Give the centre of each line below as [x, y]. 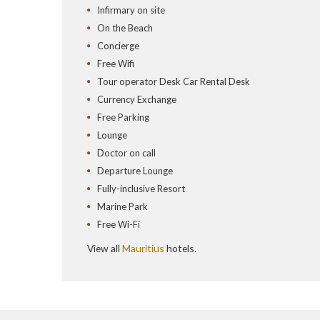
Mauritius [144, 249]
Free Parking [123, 117]
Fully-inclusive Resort [141, 189]
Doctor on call [126, 153]
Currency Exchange [137, 100]
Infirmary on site [131, 10]
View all [105, 249]
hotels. [181, 249]
